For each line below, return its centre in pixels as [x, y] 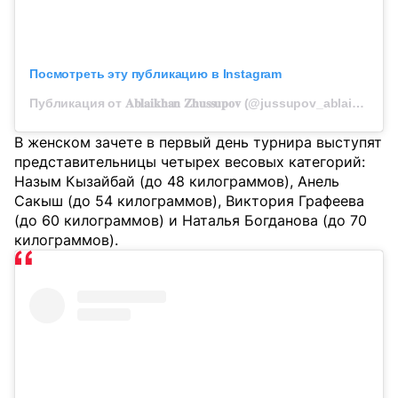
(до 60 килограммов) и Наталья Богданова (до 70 [191, 221]
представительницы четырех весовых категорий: [190, 162]
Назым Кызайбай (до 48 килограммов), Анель [177, 182]
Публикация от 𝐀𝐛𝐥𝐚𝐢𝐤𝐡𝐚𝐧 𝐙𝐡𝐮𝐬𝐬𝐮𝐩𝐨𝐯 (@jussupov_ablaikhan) [358, 103]
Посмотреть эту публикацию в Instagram [156, 74]
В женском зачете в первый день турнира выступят [198, 143]
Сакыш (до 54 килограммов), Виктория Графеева [189, 201]
